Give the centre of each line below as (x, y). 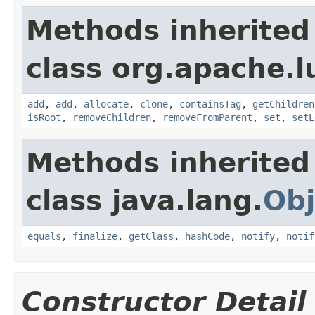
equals (44, 236)
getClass (151, 236)
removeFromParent (207, 117)
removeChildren (112, 117)
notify (258, 236)
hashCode (207, 236)
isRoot (44, 117)
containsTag (210, 104)
